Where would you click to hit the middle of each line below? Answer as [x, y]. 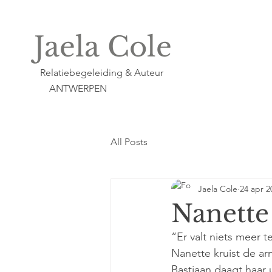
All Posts [129, 142]
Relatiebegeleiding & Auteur [97, 73]
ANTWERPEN [78, 88]
